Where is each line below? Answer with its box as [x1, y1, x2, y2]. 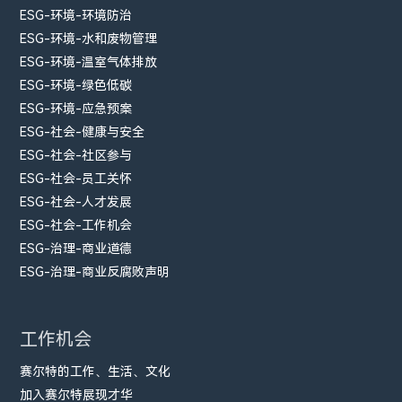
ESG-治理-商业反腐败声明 [20, 264, 170, 279]
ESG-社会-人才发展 [20, 194, 133, 209]
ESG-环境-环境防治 [20, 7, 133, 22]
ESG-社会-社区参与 [20, 147, 133, 162]
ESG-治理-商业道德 [20, 240, 133, 256]
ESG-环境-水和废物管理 [20, 31, 158, 46]
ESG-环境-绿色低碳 [20, 77, 133, 92]
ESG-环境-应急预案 [20, 100, 133, 116]
